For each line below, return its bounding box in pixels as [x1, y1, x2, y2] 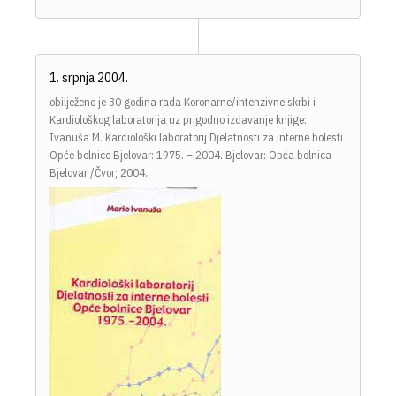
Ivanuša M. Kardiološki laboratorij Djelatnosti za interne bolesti [49, 130, 343, 146]
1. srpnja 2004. [49, 69, 128, 87]
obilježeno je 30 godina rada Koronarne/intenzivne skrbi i [49, 95, 316, 110]
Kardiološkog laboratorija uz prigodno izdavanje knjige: [49, 112, 307, 128]
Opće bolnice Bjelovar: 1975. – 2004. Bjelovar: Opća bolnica [49, 148, 331, 164]
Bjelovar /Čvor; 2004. [49, 165, 148, 181]
